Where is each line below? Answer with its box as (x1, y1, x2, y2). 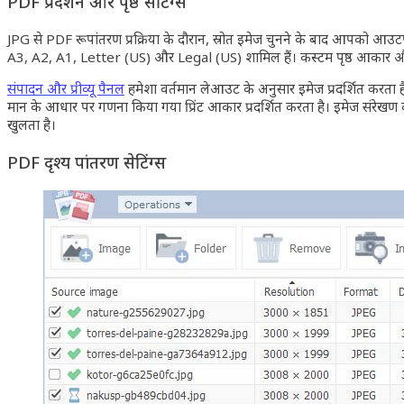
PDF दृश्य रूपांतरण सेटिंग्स (7, 150, 166, 173)
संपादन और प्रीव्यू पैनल (7, 79, 124, 98)
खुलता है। (7, 115, 56, 134)
